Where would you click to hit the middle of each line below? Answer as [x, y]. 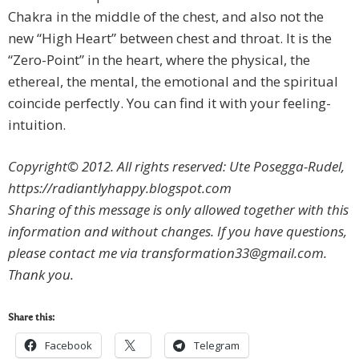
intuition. [37, 125]
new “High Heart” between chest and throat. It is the [170, 38]
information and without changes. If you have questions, [177, 232]
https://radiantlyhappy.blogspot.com [120, 188]
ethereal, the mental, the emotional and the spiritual [173, 82]
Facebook [69, 346]
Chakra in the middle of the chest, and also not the [166, 17]
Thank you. [41, 275]
